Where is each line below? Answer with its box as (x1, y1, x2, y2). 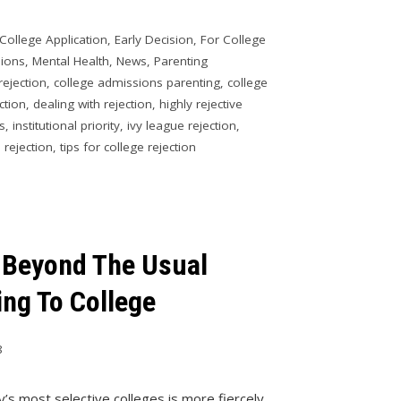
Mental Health (32, 52, 110, 69)
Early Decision (115, 30, 194, 47)
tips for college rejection (60, 138, 197, 155)
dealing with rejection (33, 95, 153, 112)
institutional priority (13, 116, 121, 133)
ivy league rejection (127, 116, 237, 133)
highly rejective (159, 95, 243, 112)
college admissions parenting (54, 73, 221, 90)
